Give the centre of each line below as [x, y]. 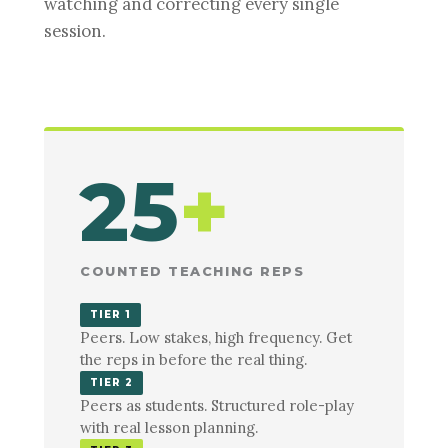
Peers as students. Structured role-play [217, 405]
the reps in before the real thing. [193, 359]
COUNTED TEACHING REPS [192, 272]
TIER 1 [111, 314]
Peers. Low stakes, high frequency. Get [216, 337]
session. [75, 30]
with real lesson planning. [169, 427]
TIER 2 [112, 382]
